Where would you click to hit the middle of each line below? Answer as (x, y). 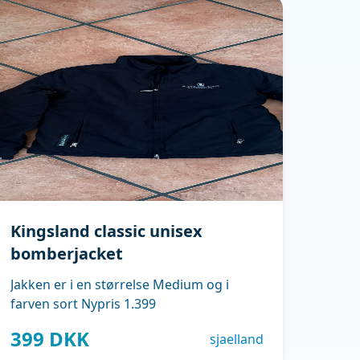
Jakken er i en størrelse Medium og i (120, 284)
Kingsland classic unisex (107, 231)
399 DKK (50, 339)
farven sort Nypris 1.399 (84, 304)
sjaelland (236, 339)
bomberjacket (67, 254)
